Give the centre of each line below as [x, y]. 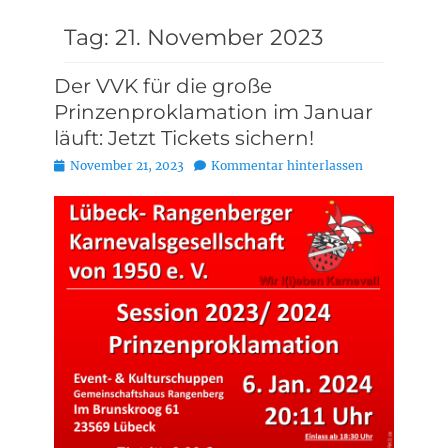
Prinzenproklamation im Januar [213, 112]
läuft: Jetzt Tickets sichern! [184, 138]
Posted [73, 164]
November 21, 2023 [127, 165]
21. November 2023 [219, 37]
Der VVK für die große [163, 86]
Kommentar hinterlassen [287, 165]
